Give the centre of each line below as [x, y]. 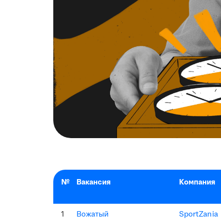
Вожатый [93, 214]
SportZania [199, 214]
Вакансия [94, 182]
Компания [197, 182]
